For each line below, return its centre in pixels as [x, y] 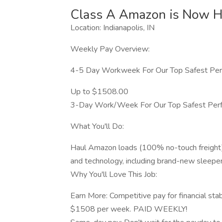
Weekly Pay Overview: [110, 49]
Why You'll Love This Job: [114, 174]
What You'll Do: [97, 126]
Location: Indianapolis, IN [112, 28]
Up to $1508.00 [99, 92]
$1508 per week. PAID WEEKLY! [129, 209]
